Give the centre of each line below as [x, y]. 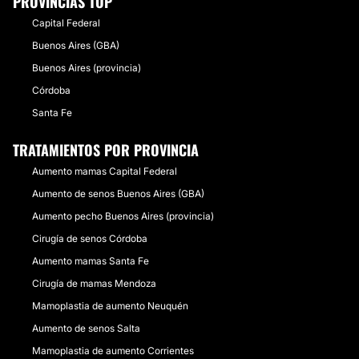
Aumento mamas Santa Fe [91, 261]
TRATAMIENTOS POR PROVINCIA [106, 150]
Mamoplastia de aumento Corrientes [113, 351]
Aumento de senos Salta [86, 328]
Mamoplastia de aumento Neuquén [110, 306]
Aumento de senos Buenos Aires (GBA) [118, 194]
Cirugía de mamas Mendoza [94, 283]
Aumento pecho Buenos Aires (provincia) [123, 216]
